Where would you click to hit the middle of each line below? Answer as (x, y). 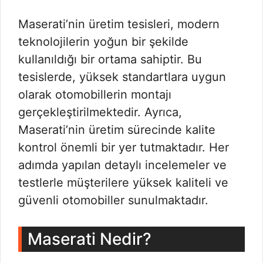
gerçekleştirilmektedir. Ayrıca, (100, 112)
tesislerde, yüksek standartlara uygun (122, 77)
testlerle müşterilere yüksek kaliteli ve (123, 183)
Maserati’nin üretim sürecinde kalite (117, 130)
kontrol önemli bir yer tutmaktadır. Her (124, 147)
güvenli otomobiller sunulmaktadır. (113, 200)
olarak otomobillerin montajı (95, 95)
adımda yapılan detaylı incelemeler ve (122, 165)
